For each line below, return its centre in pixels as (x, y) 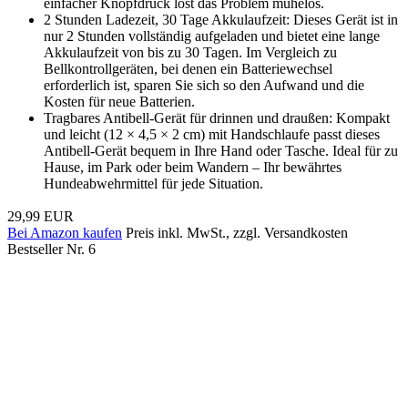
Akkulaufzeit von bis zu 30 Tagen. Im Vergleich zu (190, 52)
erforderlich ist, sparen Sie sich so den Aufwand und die (204, 85)
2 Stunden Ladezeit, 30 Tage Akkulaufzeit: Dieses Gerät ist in (221, 19)
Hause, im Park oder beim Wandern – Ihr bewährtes (193, 167)
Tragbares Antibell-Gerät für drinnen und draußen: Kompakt (217, 117)
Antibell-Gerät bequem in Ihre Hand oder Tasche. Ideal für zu (221, 150)
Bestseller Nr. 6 (51, 249)
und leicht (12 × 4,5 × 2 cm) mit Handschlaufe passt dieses (212, 134)
